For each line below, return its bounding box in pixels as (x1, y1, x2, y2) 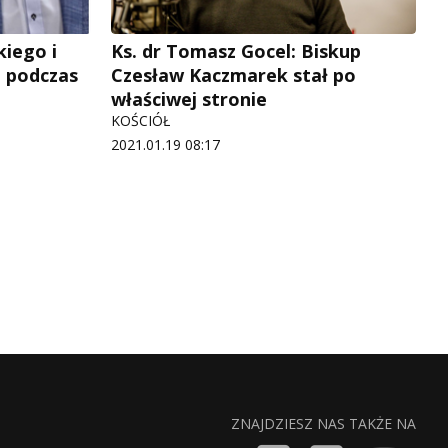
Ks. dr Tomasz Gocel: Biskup (111, 39, 361, 64)
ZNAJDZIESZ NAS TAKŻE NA (231, 414, 416, 434)
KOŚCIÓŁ (111, 111, 170, 131)
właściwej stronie (111, 87, 267, 112)
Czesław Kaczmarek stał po (111, 63, 356, 88)
